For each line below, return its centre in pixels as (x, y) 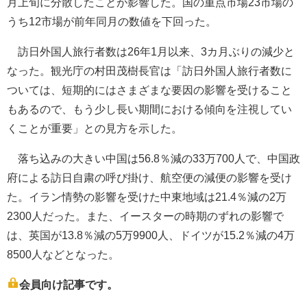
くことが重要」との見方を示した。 (95, 128)
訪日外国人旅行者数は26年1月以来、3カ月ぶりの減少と (151, 51)
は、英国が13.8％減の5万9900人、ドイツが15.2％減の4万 (151, 235)
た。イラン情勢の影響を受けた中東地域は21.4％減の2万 (147, 197)
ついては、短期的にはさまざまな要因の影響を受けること (149, 90)
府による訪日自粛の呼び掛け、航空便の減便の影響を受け (149, 177)
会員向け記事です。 (69, 284)
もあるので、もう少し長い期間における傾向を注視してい (149, 109)
